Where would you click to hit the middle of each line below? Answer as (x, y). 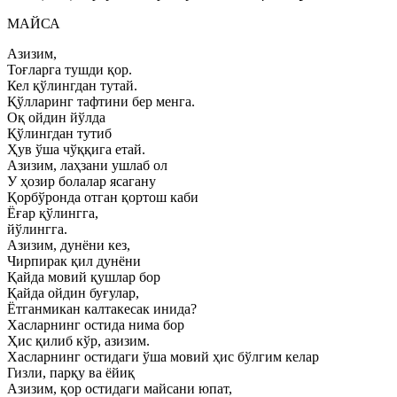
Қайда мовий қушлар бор (84, 277)
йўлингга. (37, 229)
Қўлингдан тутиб (59, 133)
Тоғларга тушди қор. (70, 70)
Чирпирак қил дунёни (74, 261)
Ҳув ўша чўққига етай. (76, 149)
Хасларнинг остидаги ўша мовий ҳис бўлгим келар (163, 357)
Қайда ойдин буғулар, (73, 293)
